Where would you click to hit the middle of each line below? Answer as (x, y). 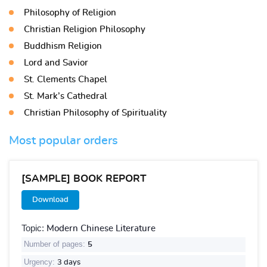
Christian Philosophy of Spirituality (95, 113)
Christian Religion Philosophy (85, 29)
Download (50, 200)
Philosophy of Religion (70, 13)
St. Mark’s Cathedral (66, 96)
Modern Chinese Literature (101, 228)
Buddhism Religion (63, 46)
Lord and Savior (56, 63)
